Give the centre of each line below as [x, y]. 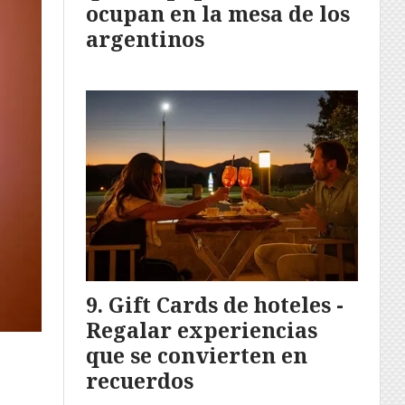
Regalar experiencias [202, 330]
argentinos [145, 38]
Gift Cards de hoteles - [226, 304]
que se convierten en [197, 355]
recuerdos [140, 380]
